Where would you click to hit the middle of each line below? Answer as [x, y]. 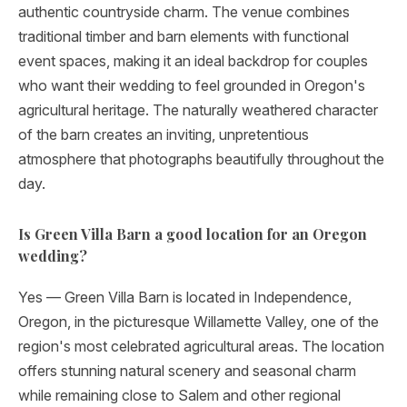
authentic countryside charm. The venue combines [184, 12]
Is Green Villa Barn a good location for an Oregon [193, 234]
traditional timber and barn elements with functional [184, 36]
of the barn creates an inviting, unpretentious [164, 134]
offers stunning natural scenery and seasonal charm [187, 371]
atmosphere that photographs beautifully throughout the [201, 159]
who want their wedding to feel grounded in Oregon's [192, 85]
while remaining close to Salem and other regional [179, 395]
